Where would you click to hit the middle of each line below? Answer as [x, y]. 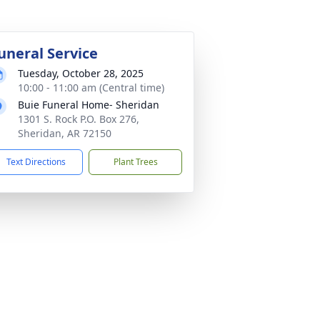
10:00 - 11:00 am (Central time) [91, 87]
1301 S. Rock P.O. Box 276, [79, 119]
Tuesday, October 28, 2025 [81, 73]
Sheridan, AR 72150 [65, 133]
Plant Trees [135, 162]
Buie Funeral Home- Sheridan [89, 105]
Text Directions [36, 162]
